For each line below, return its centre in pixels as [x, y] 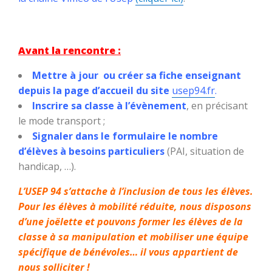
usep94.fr [193, 91]
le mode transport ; [62, 121]
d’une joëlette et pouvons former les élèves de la [131, 222]
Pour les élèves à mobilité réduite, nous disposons [135, 207]
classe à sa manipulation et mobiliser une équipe [133, 237]
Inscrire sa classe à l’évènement [109, 106]
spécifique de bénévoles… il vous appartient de [128, 252]
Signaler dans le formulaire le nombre [125, 136]
